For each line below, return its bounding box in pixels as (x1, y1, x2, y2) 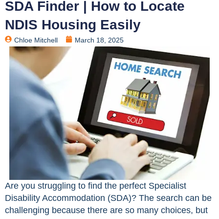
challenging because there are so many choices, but (5, 205, 208, 216)
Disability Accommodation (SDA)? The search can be (5, 193, 212, 203)
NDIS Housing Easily (5, 17, 141, 33)
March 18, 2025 (75, 36, 124, 44)
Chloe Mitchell (14, 36, 58, 44)
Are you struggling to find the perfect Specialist (5, 181, 186, 191)
